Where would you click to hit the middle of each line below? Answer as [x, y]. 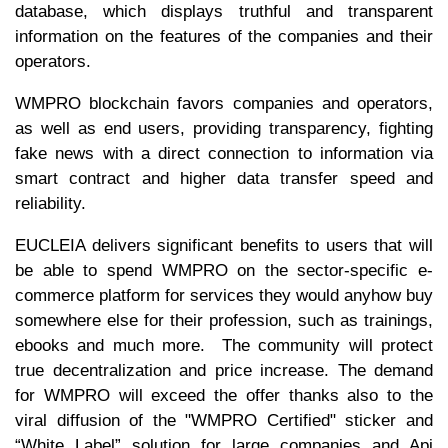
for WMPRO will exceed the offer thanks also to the [224, 395]
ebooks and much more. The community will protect [224, 345]
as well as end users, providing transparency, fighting [224, 128]
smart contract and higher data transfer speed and [224, 178]
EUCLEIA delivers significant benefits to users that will [224, 245]
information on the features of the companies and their [224, 36]
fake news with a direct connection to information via [224, 153]
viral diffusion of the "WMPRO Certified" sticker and [224, 420]
